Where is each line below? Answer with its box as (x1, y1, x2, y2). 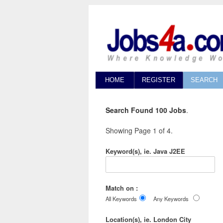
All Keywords (106, 195, 137, 203)
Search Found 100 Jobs (106, 105, 186, 115)
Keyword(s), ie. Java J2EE (106, 146, 185, 156)
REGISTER (142, 76, 175, 84)
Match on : (106, 183, 138, 193)
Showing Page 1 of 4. (106, 125, 173, 136)
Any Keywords (153, 195, 189, 203)
